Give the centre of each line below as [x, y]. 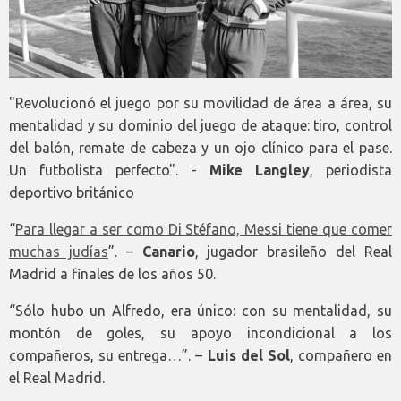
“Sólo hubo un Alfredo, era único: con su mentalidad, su [200, 310]
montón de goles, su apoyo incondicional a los [200, 333]
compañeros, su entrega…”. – [108, 355]
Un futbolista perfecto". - [109, 170]
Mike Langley [259, 170]
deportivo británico [72, 192]
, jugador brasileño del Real [294, 251]
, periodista [351, 170]
